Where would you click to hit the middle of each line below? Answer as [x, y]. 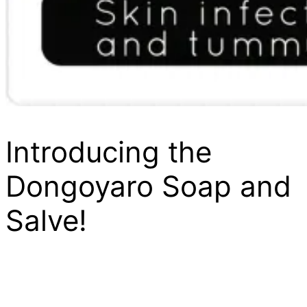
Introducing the [109, 151]
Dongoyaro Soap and [148, 186]
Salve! [46, 220]
